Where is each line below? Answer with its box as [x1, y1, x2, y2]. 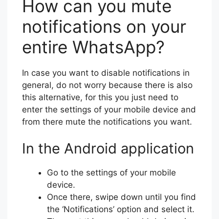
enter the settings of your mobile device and [22, 104, 196, 114]
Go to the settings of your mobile [47, 168, 176, 177]
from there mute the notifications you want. [22, 116, 192, 127]
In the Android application [22, 140, 194, 157]
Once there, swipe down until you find [47, 192, 196, 202]
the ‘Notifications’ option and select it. [47, 204, 195, 214]
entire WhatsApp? [22, 36, 165, 57]
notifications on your [22, 16, 186, 37]
